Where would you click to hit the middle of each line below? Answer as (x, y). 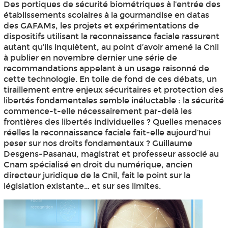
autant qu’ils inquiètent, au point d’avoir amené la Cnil (111, 47)
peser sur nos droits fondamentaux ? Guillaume (98, 144)
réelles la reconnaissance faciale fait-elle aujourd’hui (107, 133)
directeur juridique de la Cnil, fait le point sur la (97, 176)
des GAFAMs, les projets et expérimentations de (101, 26)
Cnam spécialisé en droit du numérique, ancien (98, 165)
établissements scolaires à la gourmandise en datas (106, 15)
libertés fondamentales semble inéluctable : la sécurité (113, 101)
